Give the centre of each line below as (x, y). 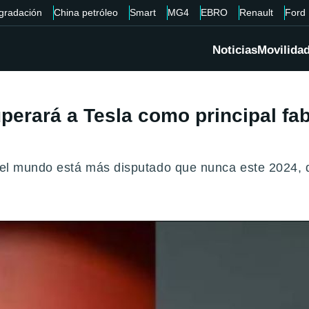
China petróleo (86, 12)
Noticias (235, 50)
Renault (256, 12)
